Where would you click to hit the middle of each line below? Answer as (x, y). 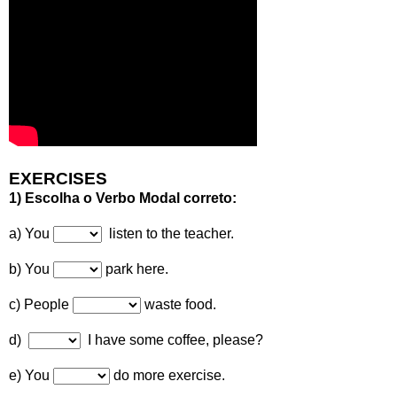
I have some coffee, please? (174, 340)
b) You (31, 269)
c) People (41, 305)
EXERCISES (58, 179)
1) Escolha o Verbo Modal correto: (123, 198)
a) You (29, 234)
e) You (31, 376)
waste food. (179, 305)
